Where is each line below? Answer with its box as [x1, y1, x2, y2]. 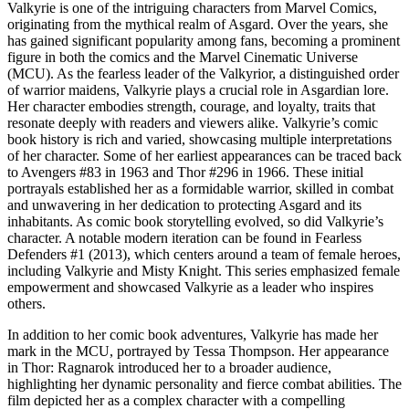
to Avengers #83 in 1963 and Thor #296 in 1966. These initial [7, 163, 363, 180]
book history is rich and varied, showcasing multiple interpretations [7, 131, 392, 147]
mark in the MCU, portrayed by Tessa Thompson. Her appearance [7, 342, 389, 359]
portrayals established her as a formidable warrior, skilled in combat [7, 180, 393, 196]
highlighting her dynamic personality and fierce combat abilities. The [7, 375, 402, 392]
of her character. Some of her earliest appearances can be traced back [7, 147, 402, 163]
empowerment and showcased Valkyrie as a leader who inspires [7, 278, 373, 295]
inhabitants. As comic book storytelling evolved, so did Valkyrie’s [7, 213, 383, 229]
